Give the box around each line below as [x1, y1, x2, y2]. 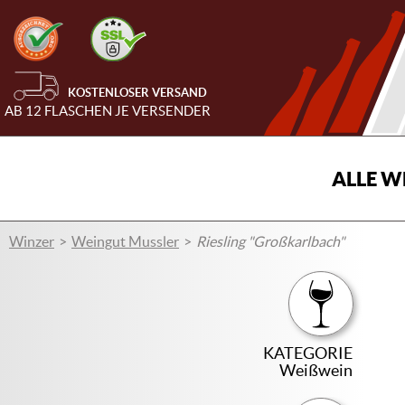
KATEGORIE [263, 344, 353, 363]
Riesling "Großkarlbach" [196, 233, 344, 250]
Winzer [9, 233, 54, 250]
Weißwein [279, 361, 353, 380]
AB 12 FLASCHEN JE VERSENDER [5, 103, 211, 119]
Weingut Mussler [71, 233, 179, 250]
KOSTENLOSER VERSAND [68, 86, 207, 100]
